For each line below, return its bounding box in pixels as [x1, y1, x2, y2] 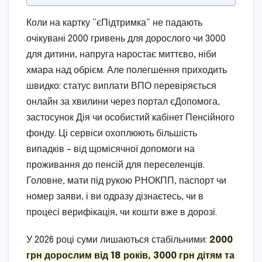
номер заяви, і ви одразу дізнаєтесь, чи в [26, 192, 204, 202]
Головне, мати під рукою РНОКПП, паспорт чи [26, 176, 226, 187]
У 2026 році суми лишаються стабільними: [26, 235, 209, 246]
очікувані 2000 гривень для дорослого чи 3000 [26, 34, 226, 44]
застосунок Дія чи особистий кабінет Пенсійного [26, 113, 235, 123]
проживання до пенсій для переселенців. [26, 160, 205, 171]
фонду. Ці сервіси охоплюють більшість [26, 129, 197, 139]
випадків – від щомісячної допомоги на [26, 144, 195, 155]
